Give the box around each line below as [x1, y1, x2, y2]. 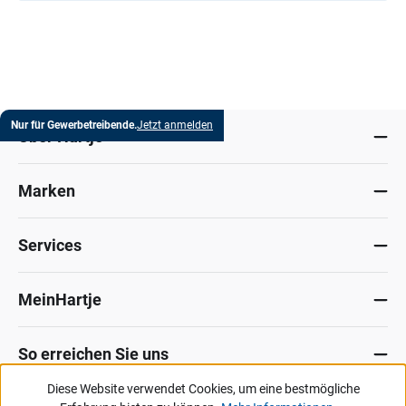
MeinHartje [18, 290, 101, 309]
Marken [18, 181, 75, 200]
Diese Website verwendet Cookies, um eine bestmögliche [46, 382, 360, 396]
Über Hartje [18, 127, 103, 146]
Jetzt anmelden [137, 119, 213, 131]
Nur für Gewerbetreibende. [11, 119, 137, 131]
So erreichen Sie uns [18, 344, 169, 363]
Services [18, 236, 82, 255]
